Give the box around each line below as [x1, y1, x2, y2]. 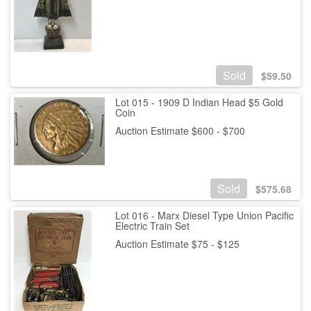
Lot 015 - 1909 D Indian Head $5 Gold [115, 94, 283, 109]
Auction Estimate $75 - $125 [115, 236, 239, 251]
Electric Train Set [115, 218, 190, 233]
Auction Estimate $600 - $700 [115, 123, 245, 137]
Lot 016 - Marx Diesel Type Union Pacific [115, 208, 294, 222]
